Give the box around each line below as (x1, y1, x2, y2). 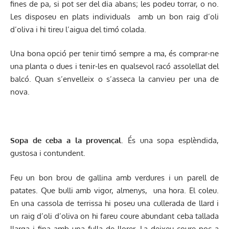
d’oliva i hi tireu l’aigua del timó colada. (10, 24, 146, 34)
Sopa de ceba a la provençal (10, 135, 122, 146)
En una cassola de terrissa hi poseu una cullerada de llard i (10, 198, 219, 208)
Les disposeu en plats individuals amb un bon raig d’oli (10, 11, 219, 21)
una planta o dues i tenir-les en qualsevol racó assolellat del (10, 61, 219, 72)
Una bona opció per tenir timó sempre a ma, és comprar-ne (10, 49, 219, 59)
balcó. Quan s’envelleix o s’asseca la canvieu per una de (10, 74, 219, 84)
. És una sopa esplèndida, (121, 135, 219, 146)
